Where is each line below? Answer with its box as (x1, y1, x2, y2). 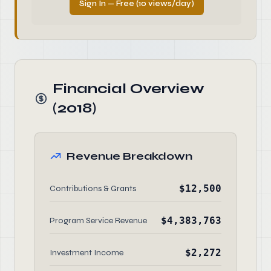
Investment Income (50, 247, 123, 258)
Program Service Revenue (50, 215, 147, 226)
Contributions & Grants (50, 183, 136, 194)
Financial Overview (53, 80, 205, 97)
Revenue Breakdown (67, 149, 192, 163)
